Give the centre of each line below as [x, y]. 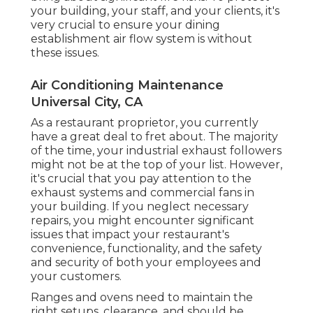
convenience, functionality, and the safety [146, 248]
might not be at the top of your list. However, [156, 164]
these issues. [65, 52]
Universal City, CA [87, 102]
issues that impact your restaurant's [130, 234]
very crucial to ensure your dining [125, 24]
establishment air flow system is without [141, 38]
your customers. [76, 276]
